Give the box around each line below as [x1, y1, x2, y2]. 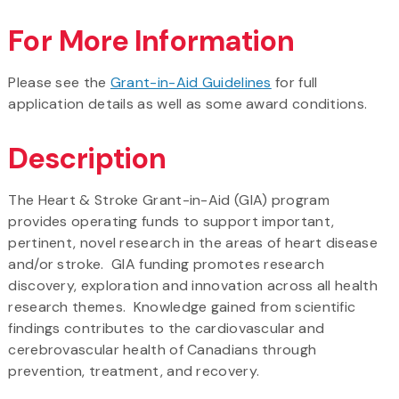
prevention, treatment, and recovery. [8, 361, 260, 380]
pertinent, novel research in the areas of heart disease [8, 232, 378, 252]
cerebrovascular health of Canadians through [8, 339, 317, 359]
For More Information [8, 21, 295, 60]
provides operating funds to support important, [8, 211, 335, 231]
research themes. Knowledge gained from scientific [8, 297, 356, 316]
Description [8, 139, 167, 177]
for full [271, 72, 318, 92]
